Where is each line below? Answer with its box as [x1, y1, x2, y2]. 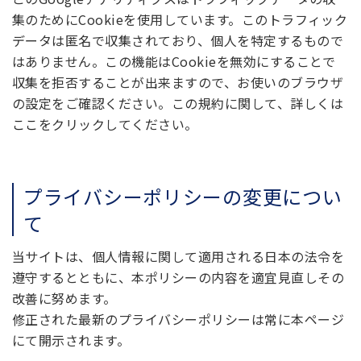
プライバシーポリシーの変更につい [23, 182, 342, 211]
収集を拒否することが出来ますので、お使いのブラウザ [12, 73, 343, 93]
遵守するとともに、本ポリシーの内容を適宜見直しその [12, 268, 345, 288]
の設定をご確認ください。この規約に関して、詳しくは [12, 93, 343, 114]
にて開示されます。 [12, 330, 131, 351]
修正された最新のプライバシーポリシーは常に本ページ [12, 309, 345, 330]
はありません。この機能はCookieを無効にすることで [12, 52, 336, 72]
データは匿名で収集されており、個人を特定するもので [12, 31, 343, 51]
